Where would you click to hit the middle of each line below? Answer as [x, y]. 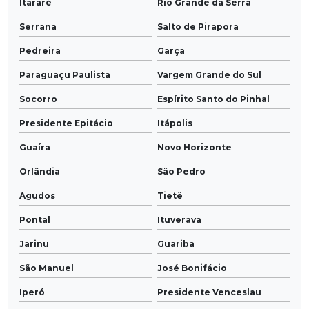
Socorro [38, 99]
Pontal [35, 220]
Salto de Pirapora [198, 27]
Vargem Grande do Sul [209, 75]
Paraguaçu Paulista [65, 75]
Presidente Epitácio [66, 123]
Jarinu [34, 244]
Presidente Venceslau [209, 292]
